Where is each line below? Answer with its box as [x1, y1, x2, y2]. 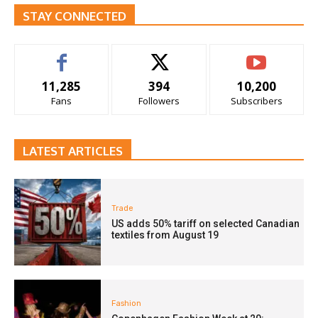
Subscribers [230, 94, 283, 107]
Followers [138, 94, 180, 107]
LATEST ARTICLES [23, 143, 123, 158]
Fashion [111, 299, 142, 309]
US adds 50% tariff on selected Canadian [111, 217, 300, 229]
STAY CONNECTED [23, 8, 126, 23]
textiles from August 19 [111, 229, 219, 241]
